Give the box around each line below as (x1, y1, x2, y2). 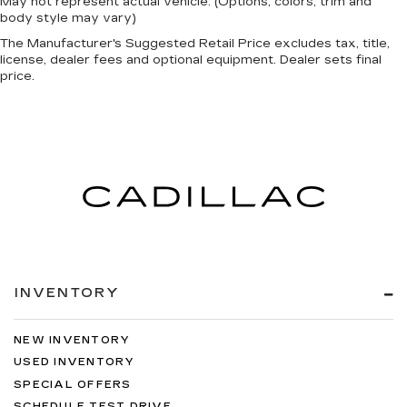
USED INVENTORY (14, 356, 135, 369)
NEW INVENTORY (14, 333, 131, 346)
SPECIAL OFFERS (14, 378, 132, 391)
